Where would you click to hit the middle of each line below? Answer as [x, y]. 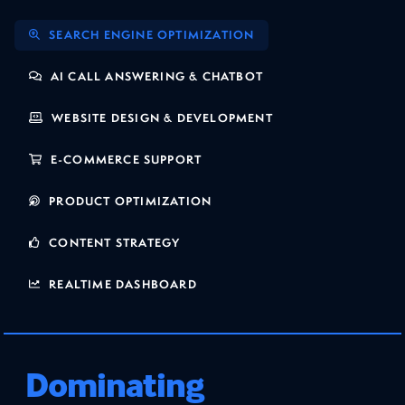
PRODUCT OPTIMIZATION [129, 201]
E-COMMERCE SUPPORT [124, 159]
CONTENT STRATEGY [113, 242]
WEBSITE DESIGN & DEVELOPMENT [160, 118]
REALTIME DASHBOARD [121, 284]
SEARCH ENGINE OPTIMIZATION [150, 34]
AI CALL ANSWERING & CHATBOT [155, 76]
